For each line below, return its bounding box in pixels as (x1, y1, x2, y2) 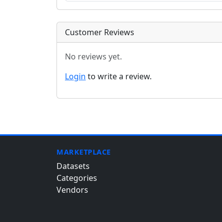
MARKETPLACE (56, 147, 111, 157)
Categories (56, 172, 97, 183)
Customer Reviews (65, 27, 134, 38)
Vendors (56, 184, 88, 195)
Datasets (56, 161, 90, 171)
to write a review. (86, 71, 152, 82)
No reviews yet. (65, 51, 122, 62)
